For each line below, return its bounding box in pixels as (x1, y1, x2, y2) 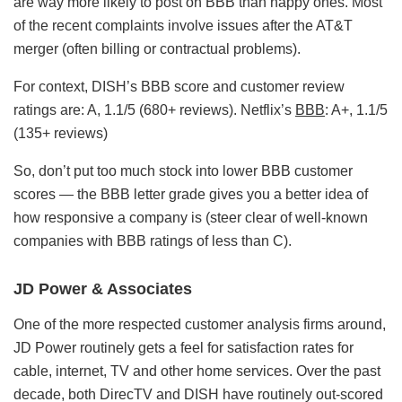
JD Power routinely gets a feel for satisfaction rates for (13, 339, 354, 355)
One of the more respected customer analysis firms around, (13, 316, 386, 332)
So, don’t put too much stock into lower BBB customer (13, 162, 353, 179)
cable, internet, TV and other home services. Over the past (13, 363, 380, 379)
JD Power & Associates (13, 279, 192, 298)
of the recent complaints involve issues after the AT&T (13, 17, 353, 33)
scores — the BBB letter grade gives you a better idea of (13, 186, 368, 202)
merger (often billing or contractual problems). (13, 40, 301, 57)
